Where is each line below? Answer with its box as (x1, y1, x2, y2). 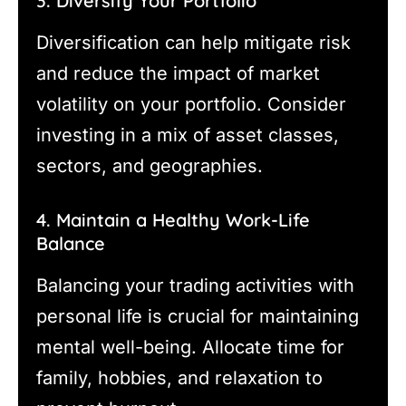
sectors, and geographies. (36, 154, 263, 177)
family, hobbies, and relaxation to (36, 366, 323, 389)
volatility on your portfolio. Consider (36, 92, 346, 115)
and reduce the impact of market (36, 62, 320, 84)
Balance (36, 231, 105, 255)
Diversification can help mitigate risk (36, 31, 351, 53)
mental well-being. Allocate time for (36, 335, 344, 358)
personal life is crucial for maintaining (36, 304, 359, 327)
